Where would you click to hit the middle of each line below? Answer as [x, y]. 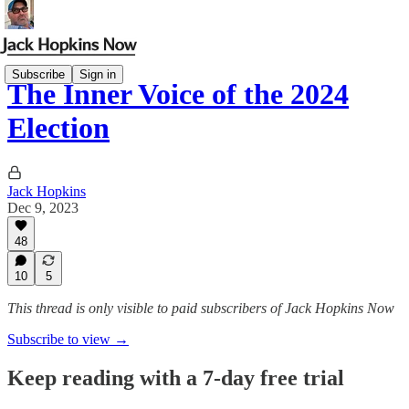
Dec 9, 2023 [43, 207]
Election [58, 128]
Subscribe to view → [68, 339]
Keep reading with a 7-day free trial [176, 378]
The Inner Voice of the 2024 [178, 94]
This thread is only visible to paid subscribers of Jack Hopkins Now [201, 308]
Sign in [98, 74]
